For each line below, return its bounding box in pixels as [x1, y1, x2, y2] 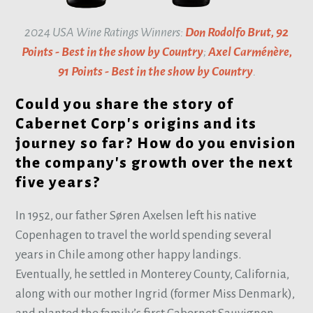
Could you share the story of [15, 96, 235, 112]
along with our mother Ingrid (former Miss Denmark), [15, 286, 296, 300]
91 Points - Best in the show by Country [57, 64, 253, 78]
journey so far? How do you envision [15, 135, 296, 152]
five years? [15, 174, 101, 191]
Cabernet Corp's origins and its [15, 115, 257, 132]
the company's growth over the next [15, 154, 293, 171]
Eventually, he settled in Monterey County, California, [15, 267, 290, 281]
